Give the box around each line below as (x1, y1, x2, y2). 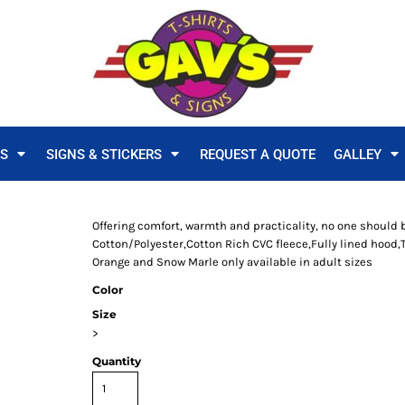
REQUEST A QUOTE (200, 146, 316, 163)
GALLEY (334, 146, 385, 163)
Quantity (92, 354, 141, 368)
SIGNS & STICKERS (46, 146, 165, 163)
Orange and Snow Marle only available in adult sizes (92, 255, 372, 268)
